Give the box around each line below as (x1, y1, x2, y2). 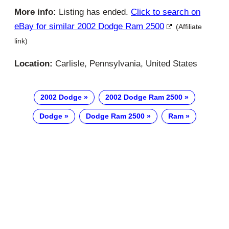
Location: (14, 58, 53, 68)
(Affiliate (176, 22, 202, 31)
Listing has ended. (56, 7, 131, 17)
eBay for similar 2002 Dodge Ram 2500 (14, 21, 164, 31)
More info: (14, 7, 56, 17)
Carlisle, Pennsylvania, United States (53, 58, 197, 68)
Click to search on (131, 7, 200, 17)
